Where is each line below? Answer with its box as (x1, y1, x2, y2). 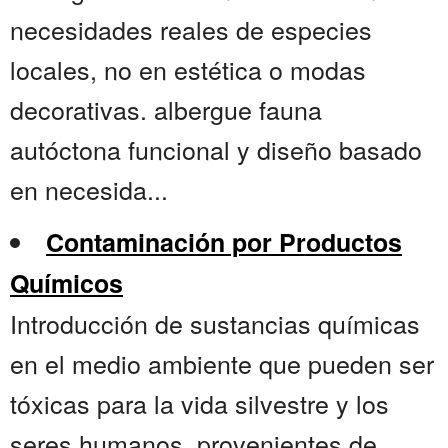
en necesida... (10, 171, 168, 208)
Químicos (10, 265, 123, 302)
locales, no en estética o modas (10, 51, 366, 88)
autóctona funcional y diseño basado (10, 131, 422, 168)
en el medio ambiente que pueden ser (10, 345, 434, 382)
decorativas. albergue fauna (10, 91, 322, 128)
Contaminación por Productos (46, 224, 402, 261)
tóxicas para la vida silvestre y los (10, 385, 389, 422)
